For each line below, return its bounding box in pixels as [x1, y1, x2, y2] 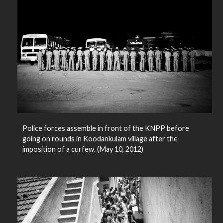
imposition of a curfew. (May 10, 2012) [22, 145, 143, 154]
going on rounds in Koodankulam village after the [22, 134, 178, 143]
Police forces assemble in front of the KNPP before [22, 124, 189, 133]
